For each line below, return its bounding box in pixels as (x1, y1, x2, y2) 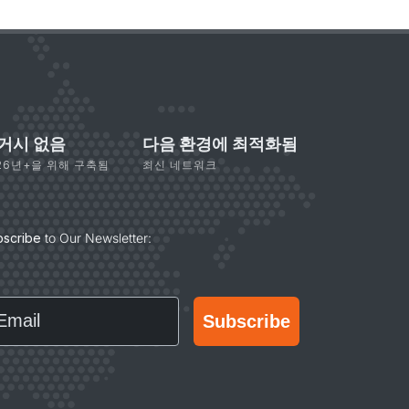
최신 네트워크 (142, 158, 217, 172)
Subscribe (203, 310, 290, 331)
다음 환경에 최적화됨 (142, 134, 298, 153)
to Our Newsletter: (41, 230, 152, 246)
